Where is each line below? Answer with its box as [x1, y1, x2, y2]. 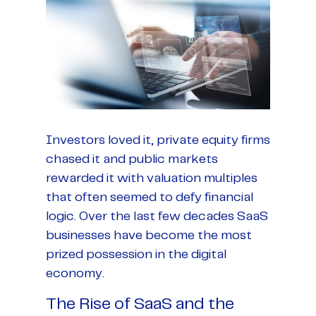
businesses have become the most [46, 229, 252, 242]
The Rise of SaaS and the [46, 296, 234, 312]
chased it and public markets [46, 152, 218, 166]
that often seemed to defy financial [46, 190, 253, 204]
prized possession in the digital [46, 248, 226, 261]
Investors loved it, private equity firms [46, 133, 270, 147]
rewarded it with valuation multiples [46, 171, 257, 185]
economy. [46, 267, 104, 280]
